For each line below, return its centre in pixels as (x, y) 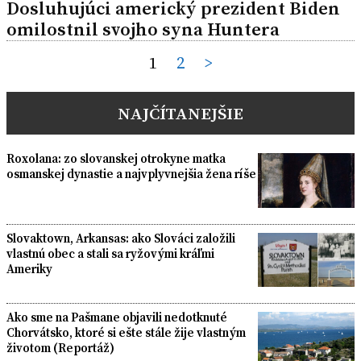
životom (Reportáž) (60, 348)
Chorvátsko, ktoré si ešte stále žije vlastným (126, 333)
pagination (55, 94)
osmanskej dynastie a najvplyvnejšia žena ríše (131, 174)
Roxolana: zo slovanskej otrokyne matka (116, 159)
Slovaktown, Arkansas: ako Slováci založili (121, 238)
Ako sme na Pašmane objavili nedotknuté (117, 317)
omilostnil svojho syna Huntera (143, 30)
